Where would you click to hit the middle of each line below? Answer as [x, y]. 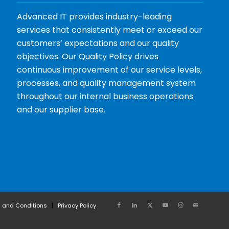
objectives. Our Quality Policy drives [88, 57]
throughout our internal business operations [105, 97]
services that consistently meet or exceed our [110, 30]
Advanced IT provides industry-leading [95, 17]
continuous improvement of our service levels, [110, 70]
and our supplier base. [61, 110]
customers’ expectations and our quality [98, 43]
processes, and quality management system [107, 83]
